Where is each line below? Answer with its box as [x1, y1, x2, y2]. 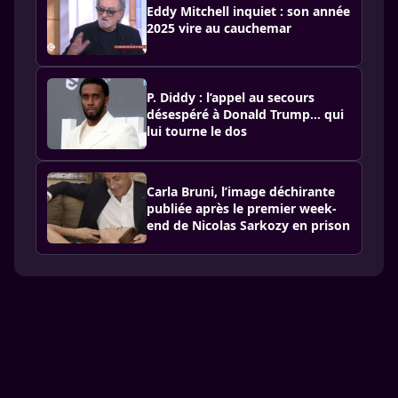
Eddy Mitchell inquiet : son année [147, 3, 350, 20]
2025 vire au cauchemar [147, 20, 291, 36]
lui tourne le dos [147, 122, 247, 139]
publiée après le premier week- [147, 199, 337, 217]
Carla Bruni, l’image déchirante [147, 182, 335, 200]
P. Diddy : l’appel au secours [147, 88, 314, 106]
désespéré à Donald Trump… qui [147, 105, 344, 123]
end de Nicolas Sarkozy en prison [147, 216, 350, 234]
